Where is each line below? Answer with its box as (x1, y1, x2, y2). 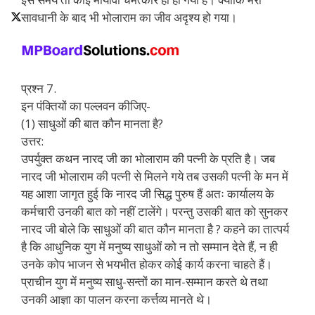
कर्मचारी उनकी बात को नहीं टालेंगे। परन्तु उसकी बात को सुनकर (21, 202, 288, 219)
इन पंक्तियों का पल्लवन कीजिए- (21, 97, 150, 114)
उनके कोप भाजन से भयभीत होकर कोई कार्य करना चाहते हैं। (21, 255, 272, 272)
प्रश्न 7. (21, 79, 56, 96)
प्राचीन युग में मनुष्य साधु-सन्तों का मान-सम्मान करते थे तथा (21, 273, 268, 290)
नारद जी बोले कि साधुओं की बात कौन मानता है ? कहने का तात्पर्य (21, 220, 289, 237)
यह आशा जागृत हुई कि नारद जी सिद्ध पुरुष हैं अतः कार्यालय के (21, 185, 274, 202)
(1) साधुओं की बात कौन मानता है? (21, 115, 163, 131)
